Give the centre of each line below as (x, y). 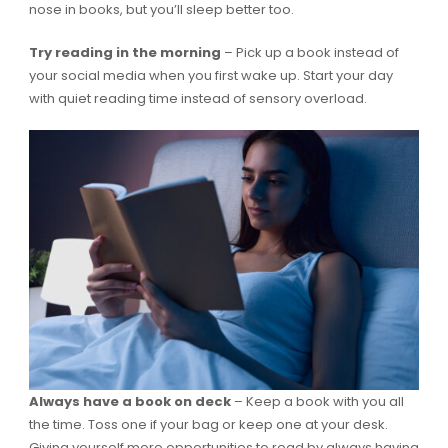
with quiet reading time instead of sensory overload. (199, 99)
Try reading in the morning (126, 53)
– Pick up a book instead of (311, 53)
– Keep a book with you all (318, 402)
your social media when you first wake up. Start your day (210, 76)
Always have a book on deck (131, 402)
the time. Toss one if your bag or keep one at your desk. (208, 425)
